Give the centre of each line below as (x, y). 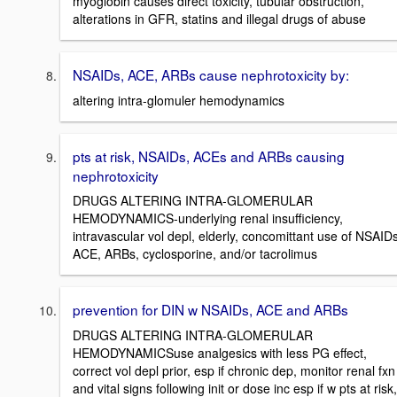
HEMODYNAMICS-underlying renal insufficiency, (208, 218)
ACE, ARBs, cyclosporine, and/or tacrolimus (195, 254)
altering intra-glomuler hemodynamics (179, 100)
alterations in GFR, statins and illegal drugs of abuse (219, 18)
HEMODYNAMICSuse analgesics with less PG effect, (220, 352)
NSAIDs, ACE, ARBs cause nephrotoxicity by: (211, 74)
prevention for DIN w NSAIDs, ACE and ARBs (210, 310)
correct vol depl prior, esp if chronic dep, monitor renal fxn (234, 370)
